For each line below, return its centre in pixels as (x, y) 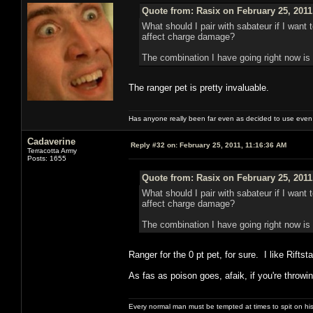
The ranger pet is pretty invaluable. (199, 87)
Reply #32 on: (154, 145)
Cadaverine (51, 141)
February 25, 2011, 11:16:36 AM (232, 145)
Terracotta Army (52, 150)
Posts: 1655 (47, 158)
